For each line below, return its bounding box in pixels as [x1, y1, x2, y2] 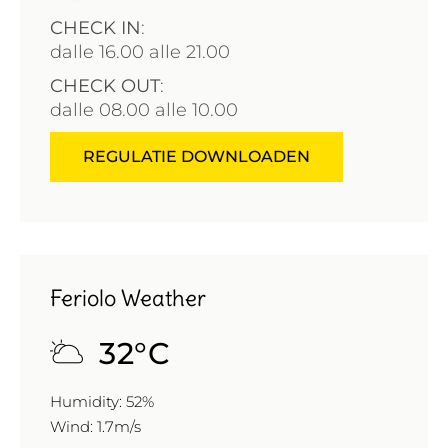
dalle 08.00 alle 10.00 [50, 98, 238, 121]
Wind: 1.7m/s [50, 416, 141, 436]
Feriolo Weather [50, 283, 206, 312]
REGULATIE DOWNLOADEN [83, 146, 310, 166]
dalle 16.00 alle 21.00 [50, 40, 230, 63]
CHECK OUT [50, 74, 160, 97]
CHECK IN [50, 16, 141, 39]
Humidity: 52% [50, 391, 154, 411]
